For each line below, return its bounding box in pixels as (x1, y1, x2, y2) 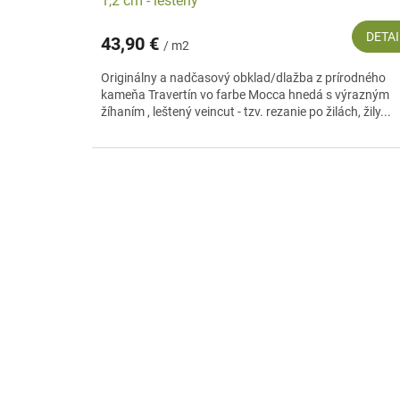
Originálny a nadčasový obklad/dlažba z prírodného (101, 70, 386, 85)
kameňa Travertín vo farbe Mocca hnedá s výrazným (101, 87, 389, 102)
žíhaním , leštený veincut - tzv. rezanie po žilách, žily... (101, 104, 391, 119)
